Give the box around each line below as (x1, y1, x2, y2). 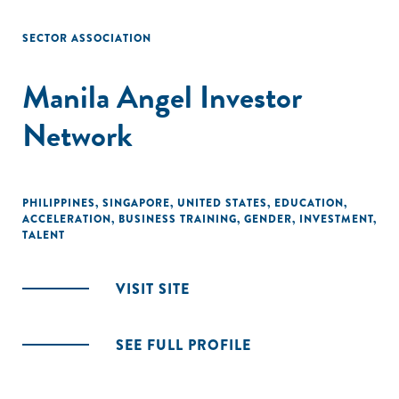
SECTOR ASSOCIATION (22, 30, 151, 46)
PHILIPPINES (22, 195, 95, 211)
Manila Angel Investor (22, 73, 302, 120)
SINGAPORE (102, 195, 170, 211)
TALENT (22, 227, 65, 243)
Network (22, 111, 133, 159)
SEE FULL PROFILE (116, 335, 251, 355)
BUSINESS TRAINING (118, 211, 237, 227)
